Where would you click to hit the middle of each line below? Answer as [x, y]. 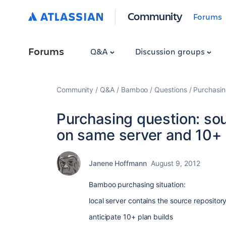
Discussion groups [171, 51]
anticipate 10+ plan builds [131, 217]
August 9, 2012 [175, 163]
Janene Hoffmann [118, 163]
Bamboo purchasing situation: [137, 184]
